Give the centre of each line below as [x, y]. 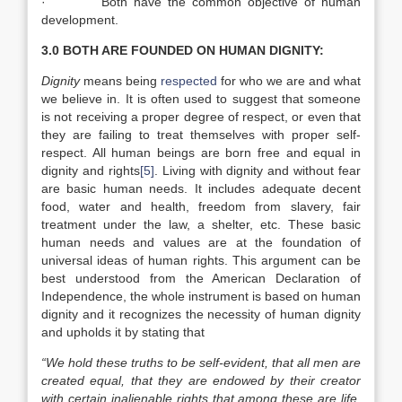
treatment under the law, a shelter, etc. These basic [201, 224]
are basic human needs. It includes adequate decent [201, 188]
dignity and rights [91, 170]
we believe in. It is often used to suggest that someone [201, 99]
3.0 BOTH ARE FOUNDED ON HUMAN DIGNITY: [183, 50]
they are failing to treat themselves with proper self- [201, 135]
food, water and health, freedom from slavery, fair [201, 206]
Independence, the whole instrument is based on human [201, 296]
